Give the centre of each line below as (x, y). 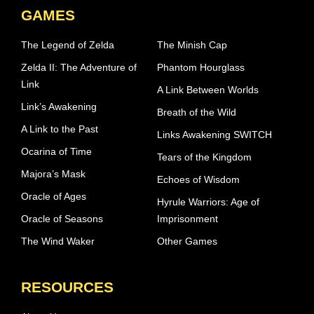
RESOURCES (67, 287)
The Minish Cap (192, 45)
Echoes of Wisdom (198, 179)
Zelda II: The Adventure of (79, 67)
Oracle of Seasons (62, 218)
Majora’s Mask (53, 173)
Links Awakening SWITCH (214, 134)
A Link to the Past (60, 129)
